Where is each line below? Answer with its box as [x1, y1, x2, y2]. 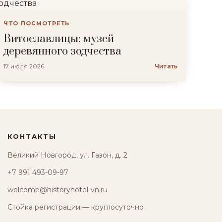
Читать [155, 62, 177, 70]
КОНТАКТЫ [7, 132, 57, 140]
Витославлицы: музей [3, 32, 114, 46]
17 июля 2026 [3, 62, 45, 70]
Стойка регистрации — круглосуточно [7, 203, 144, 212]
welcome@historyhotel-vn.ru [7, 185, 108, 194]
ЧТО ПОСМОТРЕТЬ [3, 20, 70, 27]
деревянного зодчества [3, 45, 122, 58]
